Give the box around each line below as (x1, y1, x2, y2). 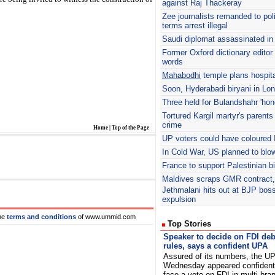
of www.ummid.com (78, 213, 136, 220)
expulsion (162, 195, 196, 204)
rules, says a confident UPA (163, 241, 268, 250)
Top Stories (165, 219, 211, 228)
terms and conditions (7, 213, 76, 220)
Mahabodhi (162, 71, 201, 80)
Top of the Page (112, 125, 149, 131)
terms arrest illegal (162, 21, 228, 30)
